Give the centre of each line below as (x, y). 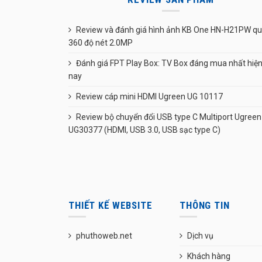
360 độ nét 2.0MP (101, 42)
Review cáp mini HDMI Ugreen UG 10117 (149, 96)
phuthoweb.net (104, 236)
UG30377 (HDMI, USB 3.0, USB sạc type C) (144, 130)
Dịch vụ (200, 236)
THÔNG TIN (205, 205)
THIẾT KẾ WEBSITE (111, 205)
